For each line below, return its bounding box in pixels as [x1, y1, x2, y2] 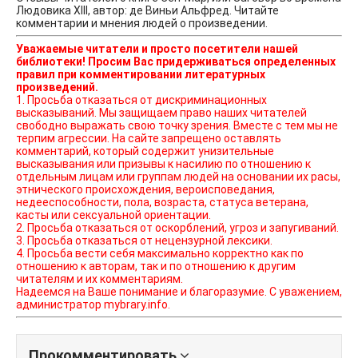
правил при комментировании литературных [16, 68, 265, 82]
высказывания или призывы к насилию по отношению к [16, 157, 311, 171]
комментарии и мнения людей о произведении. [16, 17, 268, 30]
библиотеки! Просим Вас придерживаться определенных [16, 55, 336, 69]
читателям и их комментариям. [16, 272, 183, 286]
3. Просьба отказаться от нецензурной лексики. [16, 234, 272, 248]
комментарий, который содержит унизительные [16, 145, 274, 158]
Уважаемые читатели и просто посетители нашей [16, 42, 298, 56]
